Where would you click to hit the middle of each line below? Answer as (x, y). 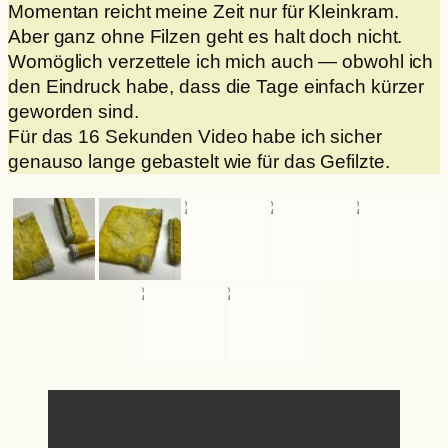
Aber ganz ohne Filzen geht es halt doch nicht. (205, 36)
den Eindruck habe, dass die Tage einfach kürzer (216, 86)
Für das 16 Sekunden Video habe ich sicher (195, 136)
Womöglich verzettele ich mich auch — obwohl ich (221, 61)
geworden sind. (73, 111)
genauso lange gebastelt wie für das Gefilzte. (199, 161)
